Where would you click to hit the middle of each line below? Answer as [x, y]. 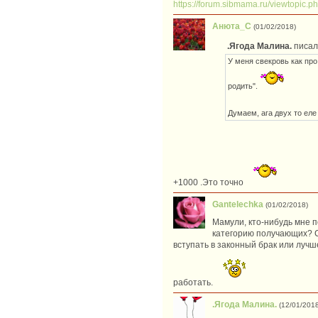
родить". [243, 86]
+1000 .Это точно [209, 183]
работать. [194, 283]
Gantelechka [238, 205]
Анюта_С [232, 27]
